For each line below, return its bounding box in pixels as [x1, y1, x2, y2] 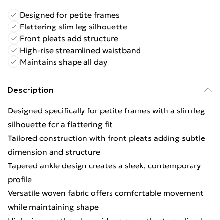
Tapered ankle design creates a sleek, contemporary [8, 161, 201, 170]
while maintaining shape [8, 202, 99, 212]
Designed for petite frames [20, 10, 120, 20]
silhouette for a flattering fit [8, 119, 113, 129]
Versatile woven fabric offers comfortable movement [8, 188, 204, 198]
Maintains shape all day [20, 57, 107, 67]
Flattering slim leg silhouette [20, 22, 127, 31]
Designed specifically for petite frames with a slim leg [8, 106, 205, 115]
